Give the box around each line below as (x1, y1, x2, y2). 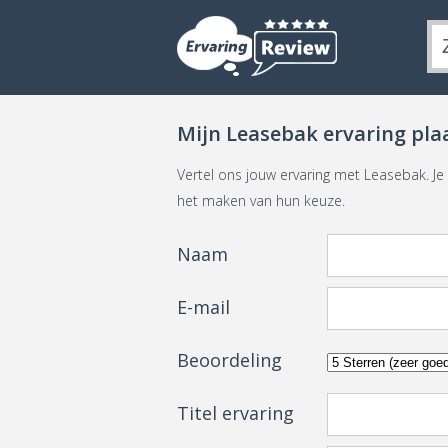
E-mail (177, 295, 230, 319)
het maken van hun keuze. (177, 191, 345, 210)
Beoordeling (177, 348, 282, 372)
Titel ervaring (177, 401, 294, 425)
